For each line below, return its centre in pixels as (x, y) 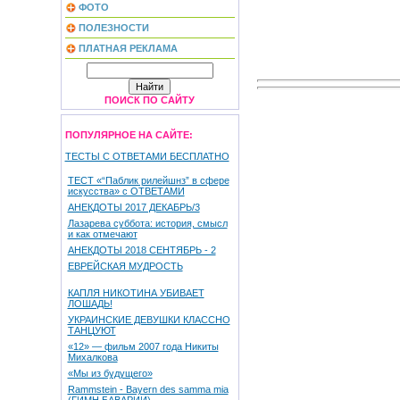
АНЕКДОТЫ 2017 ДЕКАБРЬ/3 (133, 207)
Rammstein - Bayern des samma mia (148, 389)
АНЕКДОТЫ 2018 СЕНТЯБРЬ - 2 (142, 250)
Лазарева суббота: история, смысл (147, 223)
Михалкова (92, 357)
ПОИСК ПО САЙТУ (150, 100)
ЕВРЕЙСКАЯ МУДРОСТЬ (125, 266)
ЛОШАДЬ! (90, 304)
